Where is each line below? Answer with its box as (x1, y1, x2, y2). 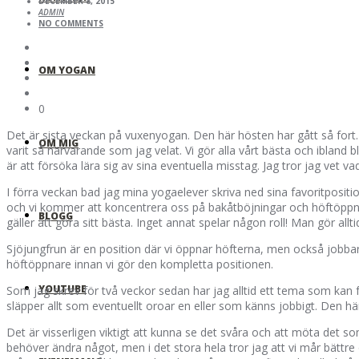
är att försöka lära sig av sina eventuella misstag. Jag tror (6, 158, 305, 174)
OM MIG (38, 136, 79, 150)
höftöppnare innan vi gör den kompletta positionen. (6, 256, 273, 272)
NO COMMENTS (38, 18, 103, 30)
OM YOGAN (38, 63, 95, 77)
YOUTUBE (38, 282, 87, 296)
